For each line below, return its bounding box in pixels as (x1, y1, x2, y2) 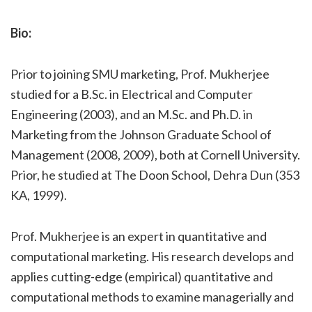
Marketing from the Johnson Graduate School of (10, 126, 272, 142)
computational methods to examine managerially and (10, 288, 294, 304)
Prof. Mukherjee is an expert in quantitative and (10, 228, 267, 244)
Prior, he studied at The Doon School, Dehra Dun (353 (10, 166, 299, 182)
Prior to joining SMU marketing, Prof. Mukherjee (10, 65, 270, 81)
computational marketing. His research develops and (10, 248, 294, 264)
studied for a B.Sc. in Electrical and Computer (10, 86, 253, 102)
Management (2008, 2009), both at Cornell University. (10, 146, 300, 162)
